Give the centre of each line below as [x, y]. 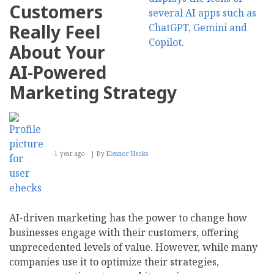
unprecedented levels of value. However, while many [133, 247]
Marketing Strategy [93, 92]
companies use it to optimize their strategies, [114, 261]
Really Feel [55, 31]
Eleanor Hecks [127, 153]
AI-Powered [58, 72]
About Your [57, 52]
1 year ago [70, 153]
